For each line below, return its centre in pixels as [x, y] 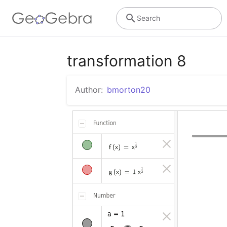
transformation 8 [127, 61]
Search [148, 18]
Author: [89, 90]
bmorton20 [129, 90]
